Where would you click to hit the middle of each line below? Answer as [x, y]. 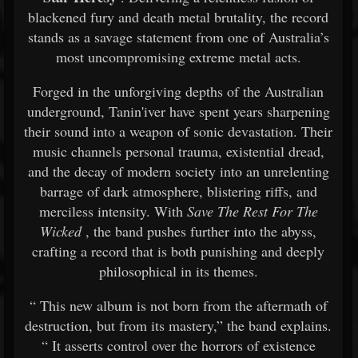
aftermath [286, 305]
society [197, 171]
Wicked [61, 231]
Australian [294, 91]
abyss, [299, 231]
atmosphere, [169, 191]
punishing [231, 251]
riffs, [280, 191]
